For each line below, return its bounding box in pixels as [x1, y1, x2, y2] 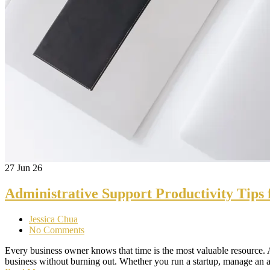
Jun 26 [17, 162, 42, 173]
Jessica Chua [29, 213, 78, 224]
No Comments [29, 224, 84, 235]
